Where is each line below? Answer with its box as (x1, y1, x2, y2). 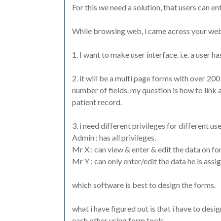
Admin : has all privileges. (72, 133, 156, 142)
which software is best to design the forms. (72, 180, 216, 189)
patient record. (72, 97, 122, 107)
